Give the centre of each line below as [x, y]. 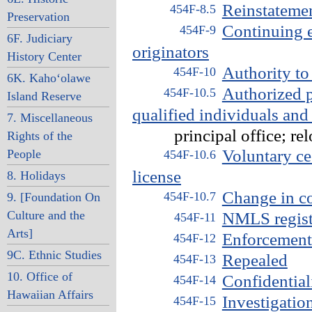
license [157, 177]
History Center [44, 56]
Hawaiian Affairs [50, 295]
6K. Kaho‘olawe [48, 78]
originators [171, 52]
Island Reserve [44, 96]
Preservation [38, 17]
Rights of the [39, 136]
